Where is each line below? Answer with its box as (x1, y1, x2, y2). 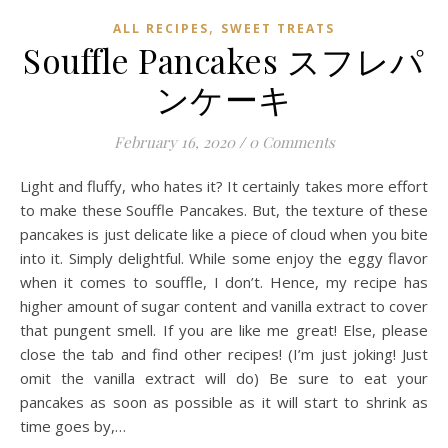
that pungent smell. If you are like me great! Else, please (20, 319, 428, 340)
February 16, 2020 (113, 131, 235, 152)
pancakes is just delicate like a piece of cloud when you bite (20, 223, 428, 244)
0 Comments (248, 131, 335, 152)
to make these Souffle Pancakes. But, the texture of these (20, 199, 428, 220)
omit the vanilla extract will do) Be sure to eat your (20, 367, 428, 388)
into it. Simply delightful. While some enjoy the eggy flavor (20, 247, 428, 268)
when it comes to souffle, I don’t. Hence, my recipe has (20, 271, 428, 292)
